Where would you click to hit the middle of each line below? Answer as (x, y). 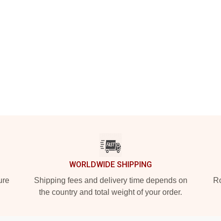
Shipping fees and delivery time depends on (110, 180)
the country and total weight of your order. (110, 192)
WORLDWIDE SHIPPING (110, 165)
